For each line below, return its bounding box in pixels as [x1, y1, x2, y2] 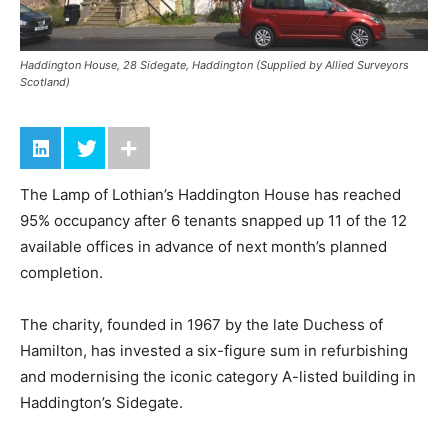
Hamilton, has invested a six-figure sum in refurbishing [20, 340, 408, 360]
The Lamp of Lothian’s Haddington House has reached [20, 184, 401, 204]
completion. [20, 262, 103, 282]
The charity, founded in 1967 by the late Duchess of [20, 314, 383, 334]
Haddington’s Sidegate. [20, 392, 183, 412]
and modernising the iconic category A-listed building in [20, 366, 416, 386]
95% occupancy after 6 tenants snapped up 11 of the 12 [20, 210, 407, 230]
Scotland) [20, 74, 70, 89]
